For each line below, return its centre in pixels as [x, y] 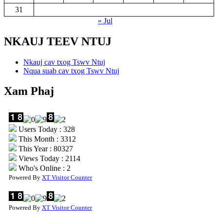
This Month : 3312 [46, 139]
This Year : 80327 [45, 149]
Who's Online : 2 [44, 168]
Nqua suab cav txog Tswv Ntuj [71, 71]
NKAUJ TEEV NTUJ [58, 41]
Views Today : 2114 [48, 159]
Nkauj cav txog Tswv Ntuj [64, 62]
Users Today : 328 [46, 129]
